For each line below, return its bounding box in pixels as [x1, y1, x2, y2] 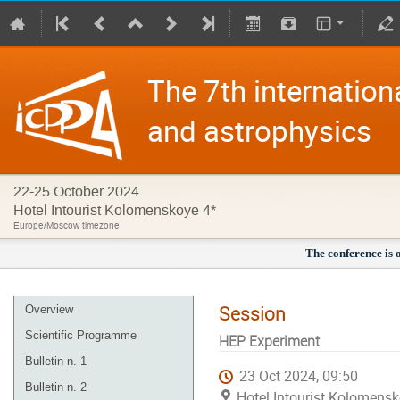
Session [219, 301, 286, 327]
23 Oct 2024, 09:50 [239, 367, 359, 387]
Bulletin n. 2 [25, 380, 87, 394]
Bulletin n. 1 [25, 354, 87, 368]
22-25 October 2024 [13, 182, 139, 201]
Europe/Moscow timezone [13, 220, 120, 231]
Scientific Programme [25, 329, 137, 342]
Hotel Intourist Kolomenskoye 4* [13, 201, 216, 220]
